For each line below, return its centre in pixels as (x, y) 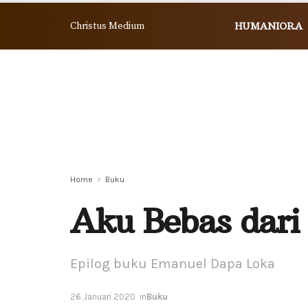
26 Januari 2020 (103, 296)
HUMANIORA (268, 26)
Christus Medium (107, 26)
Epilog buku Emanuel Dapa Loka (173, 264)
